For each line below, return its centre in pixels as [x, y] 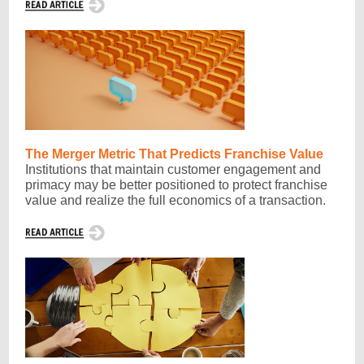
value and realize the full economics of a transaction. [175, 200]
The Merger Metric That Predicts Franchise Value [174, 154]
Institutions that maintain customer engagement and [173, 169]
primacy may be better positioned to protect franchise [176, 185]
